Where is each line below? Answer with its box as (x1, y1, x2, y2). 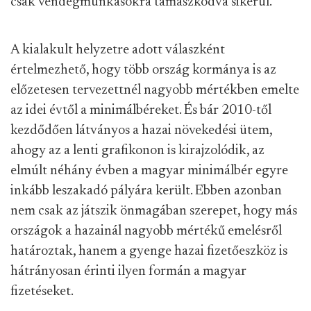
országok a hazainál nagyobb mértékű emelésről (10, 224, 282, 238)
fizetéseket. (10, 285, 74, 299)
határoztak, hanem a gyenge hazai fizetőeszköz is (10, 244, 287, 258)
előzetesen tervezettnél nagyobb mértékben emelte (10, 83, 299, 97)
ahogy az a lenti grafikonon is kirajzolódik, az (10, 144, 264, 158)
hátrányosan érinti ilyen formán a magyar (10, 264, 246, 278)
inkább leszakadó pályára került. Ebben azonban (10, 184, 282, 198)
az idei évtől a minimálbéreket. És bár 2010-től (10, 103, 271, 117)
